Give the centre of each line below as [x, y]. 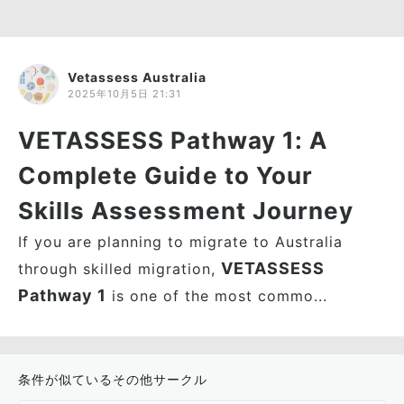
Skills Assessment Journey [186, 211]
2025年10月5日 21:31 [124, 93]
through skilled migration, [119, 269]
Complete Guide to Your [165, 175]
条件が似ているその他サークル [113, 379]
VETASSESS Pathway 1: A [173, 140]
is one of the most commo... [217, 296]
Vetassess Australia [137, 77]
